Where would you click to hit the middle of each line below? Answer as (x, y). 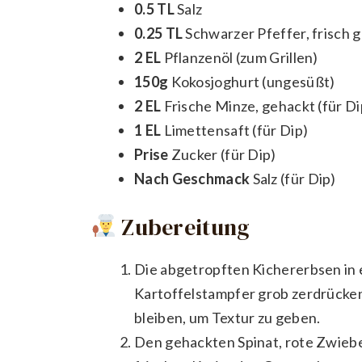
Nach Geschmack (192, 178)
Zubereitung (183, 227)
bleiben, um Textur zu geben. (227, 317)
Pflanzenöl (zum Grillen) (240, 57)
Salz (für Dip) (293, 178)
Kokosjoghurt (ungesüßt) (252, 81)
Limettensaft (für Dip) (235, 130)
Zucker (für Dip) (222, 154)
